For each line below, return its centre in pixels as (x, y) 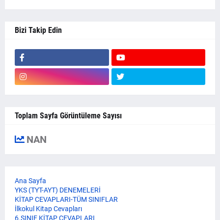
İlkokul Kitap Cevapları (48, 209)
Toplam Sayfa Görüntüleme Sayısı (68, 116)
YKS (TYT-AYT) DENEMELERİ (58, 190)
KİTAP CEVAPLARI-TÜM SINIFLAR (66, 199)
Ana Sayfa (30, 181)
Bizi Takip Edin (38, 30)
